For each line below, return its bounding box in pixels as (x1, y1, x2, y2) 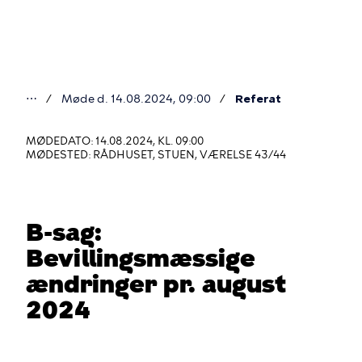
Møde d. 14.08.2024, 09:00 (61, 92, 211, 106)
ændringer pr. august (26, 269, 286, 299)
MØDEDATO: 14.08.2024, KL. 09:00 (26, 135, 204, 147)
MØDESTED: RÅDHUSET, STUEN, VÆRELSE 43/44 (26, 149, 286, 161)
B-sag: (26, 217, 102, 247)
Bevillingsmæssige (26, 243, 255, 273)
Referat (235, 92, 281, 106)
